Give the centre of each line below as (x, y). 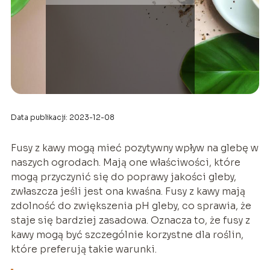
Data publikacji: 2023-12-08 (62, 118)
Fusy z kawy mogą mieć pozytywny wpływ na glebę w (134, 148)
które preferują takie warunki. (83, 250)
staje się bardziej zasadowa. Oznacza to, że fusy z (130, 221)
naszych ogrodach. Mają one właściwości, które (125, 163)
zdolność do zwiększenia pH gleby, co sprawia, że (131, 206)
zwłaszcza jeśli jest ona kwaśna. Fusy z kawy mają (128, 192)
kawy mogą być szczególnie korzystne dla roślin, (127, 235)
